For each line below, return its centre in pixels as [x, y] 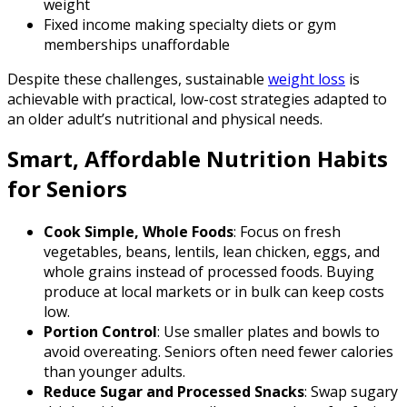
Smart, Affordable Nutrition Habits [198, 158]
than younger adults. [114, 371]
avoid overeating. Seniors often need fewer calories [218, 351]
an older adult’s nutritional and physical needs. [165, 119]
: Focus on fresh [287, 231]
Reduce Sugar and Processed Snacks [174, 391]
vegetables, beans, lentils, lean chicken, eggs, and [212, 251]
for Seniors [67, 188]
